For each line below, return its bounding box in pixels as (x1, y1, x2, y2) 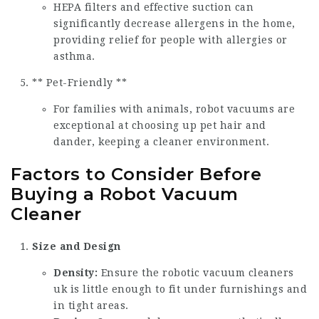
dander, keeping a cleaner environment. (53, 136, 269, 148)
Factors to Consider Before (11, 163, 261, 184)
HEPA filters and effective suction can (53, 1, 253, 14)
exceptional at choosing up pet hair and (53, 120, 266, 132)
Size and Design (32, 240, 121, 252)
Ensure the (98, 266, 162, 278)
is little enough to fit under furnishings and (67, 283, 307, 295)
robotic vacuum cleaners (162, 266, 294, 278)
